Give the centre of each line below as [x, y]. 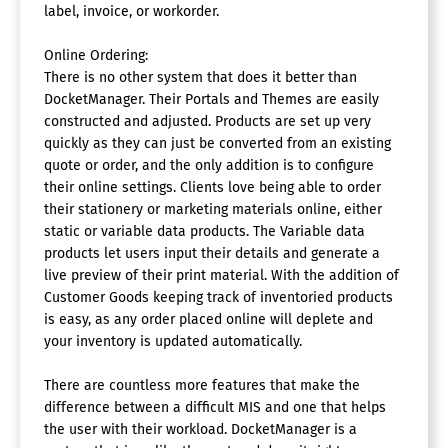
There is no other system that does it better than [200, 77]
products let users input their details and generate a [212, 253]
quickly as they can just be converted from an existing [217, 143]
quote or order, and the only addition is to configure [209, 165]
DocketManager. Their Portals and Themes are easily [211, 99]
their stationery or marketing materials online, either [213, 209]
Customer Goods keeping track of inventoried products [218, 297]
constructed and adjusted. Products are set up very [207, 121]
